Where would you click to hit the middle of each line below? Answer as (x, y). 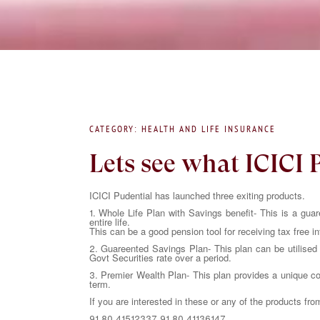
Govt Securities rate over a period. (160, 257)
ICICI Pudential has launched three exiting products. (197, 195)
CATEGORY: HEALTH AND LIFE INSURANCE (182, 129)
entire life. (109, 221)
